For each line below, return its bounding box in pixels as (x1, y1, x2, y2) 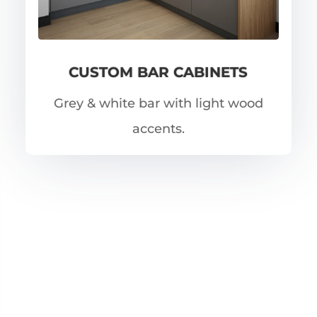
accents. (132, 121, 185, 137)
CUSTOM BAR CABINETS (69, 64, 248, 81)
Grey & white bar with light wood (53, 96, 263, 112)
